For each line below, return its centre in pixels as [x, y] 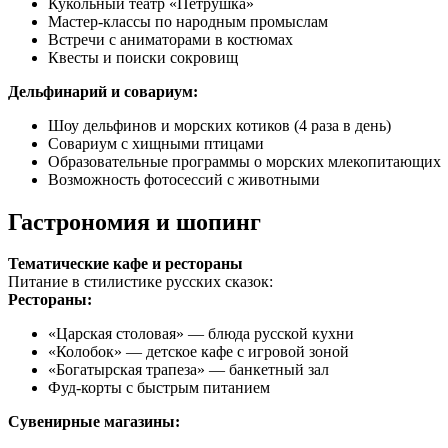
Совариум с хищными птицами [156, 143]
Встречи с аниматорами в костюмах [170, 39]
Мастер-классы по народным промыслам [188, 21]
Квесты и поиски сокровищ [143, 57]
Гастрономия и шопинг [134, 221]
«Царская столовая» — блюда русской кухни [201, 334]
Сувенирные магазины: [94, 422]
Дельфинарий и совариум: [103, 91]
